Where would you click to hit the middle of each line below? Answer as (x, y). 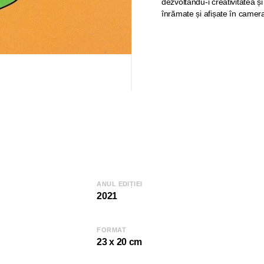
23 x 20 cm (120, 242)
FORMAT (111, 230)
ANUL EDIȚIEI (120, 184)
